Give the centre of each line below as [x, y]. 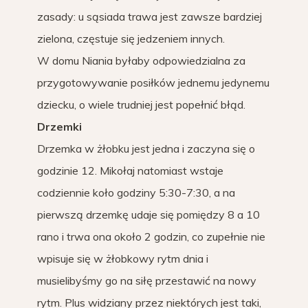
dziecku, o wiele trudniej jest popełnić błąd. [141, 104]
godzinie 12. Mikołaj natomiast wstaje [130, 170]
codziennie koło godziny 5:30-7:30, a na [136, 192]
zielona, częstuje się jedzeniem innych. [131, 38]
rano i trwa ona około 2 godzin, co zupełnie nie [151, 236]
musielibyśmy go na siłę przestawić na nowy [147, 280]
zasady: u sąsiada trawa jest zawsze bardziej [150, 16]
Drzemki [59, 126]
